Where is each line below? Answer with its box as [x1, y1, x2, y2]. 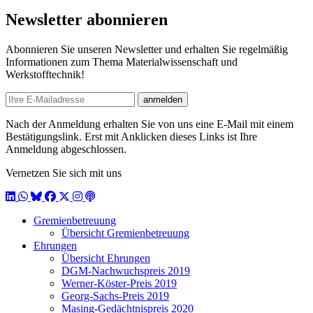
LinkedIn [5, 190, 45, 203]
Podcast [85, 190, 119, 203]
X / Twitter [58, 190, 106, 203]
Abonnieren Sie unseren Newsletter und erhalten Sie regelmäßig [6, 43, 288, 56]
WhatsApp [17, 190, 65, 203]
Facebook [44, 190, 87, 203]
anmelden [143, 94, 182, 105]
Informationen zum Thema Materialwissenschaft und [6, 56, 238, 68]
